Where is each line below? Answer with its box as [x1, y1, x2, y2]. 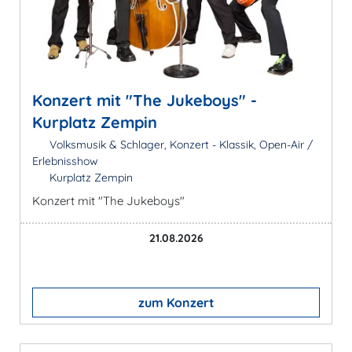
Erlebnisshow [32, 154, 98, 169]
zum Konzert [137, 295, 214, 311]
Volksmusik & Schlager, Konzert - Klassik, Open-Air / [46, 137, 313, 152]
